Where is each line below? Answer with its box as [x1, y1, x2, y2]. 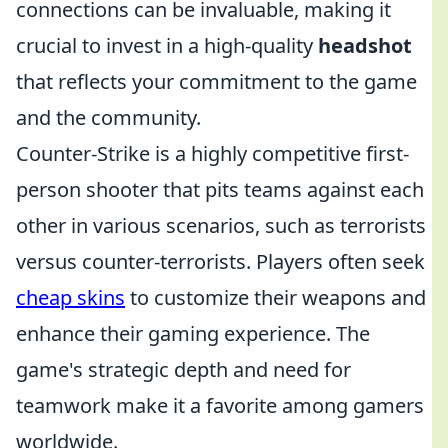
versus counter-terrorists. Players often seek [16, 248, 425, 275]
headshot [318, 32, 412, 59]
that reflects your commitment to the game [16, 68, 417, 95]
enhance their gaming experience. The [16, 320, 370, 347]
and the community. [16, 104, 201, 131]
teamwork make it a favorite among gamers [16, 392, 424, 419]
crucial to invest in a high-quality [16, 32, 318, 59]
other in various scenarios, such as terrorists [16, 212, 426, 239]
